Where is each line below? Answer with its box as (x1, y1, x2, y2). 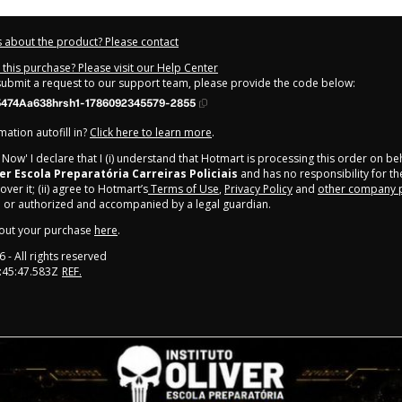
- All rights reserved (5, 248, 107, 264)
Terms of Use (148, 180, 219, 197)
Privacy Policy (224, 180, 293, 197)
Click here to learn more (90, 124, 212, 140)
